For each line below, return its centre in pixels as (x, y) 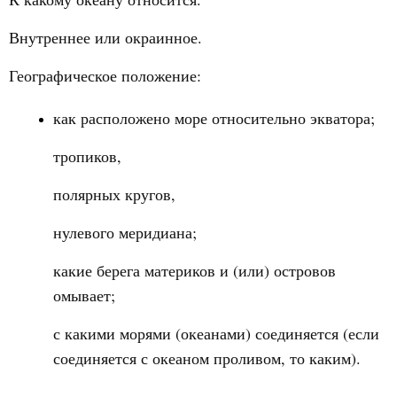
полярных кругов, (114, 194)
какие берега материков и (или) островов (195, 270)
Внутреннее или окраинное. (105, 37)
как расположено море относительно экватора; (214, 118)
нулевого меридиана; (125, 232)
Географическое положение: (105, 75)
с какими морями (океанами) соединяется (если (216, 333)
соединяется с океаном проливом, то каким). (207, 358)
